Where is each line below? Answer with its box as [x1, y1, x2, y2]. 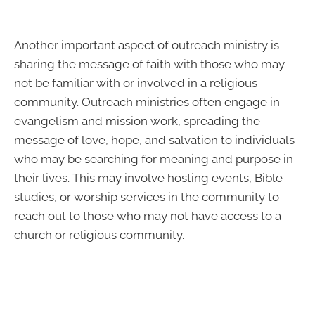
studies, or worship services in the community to [14, 190, 279, 205]
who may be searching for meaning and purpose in [14, 152, 293, 167]
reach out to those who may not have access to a [14, 209, 281, 224]
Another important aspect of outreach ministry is [14, 38, 279, 53]
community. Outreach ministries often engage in [14, 95, 280, 110]
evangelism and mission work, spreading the [14, 114, 260, 129]
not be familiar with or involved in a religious [14, 76, 257, 91]
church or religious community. [14, 228, 184, 243]
